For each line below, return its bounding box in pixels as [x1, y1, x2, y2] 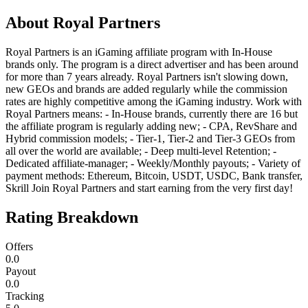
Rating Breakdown [5, 208, 138, 226]
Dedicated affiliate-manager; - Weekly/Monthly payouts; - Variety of [5, 157, 300, 169]
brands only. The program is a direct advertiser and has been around [5, 58, 298, 70]
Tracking [5, 289, 44, 302]
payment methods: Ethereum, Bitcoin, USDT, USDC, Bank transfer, [5, 169, 302, 181]
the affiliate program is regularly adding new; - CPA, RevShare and [5, 120, 297, 132]
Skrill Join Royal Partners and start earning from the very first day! [5, 181, 293, 194]
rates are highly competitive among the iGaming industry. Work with [5, 95, 302, 107]
